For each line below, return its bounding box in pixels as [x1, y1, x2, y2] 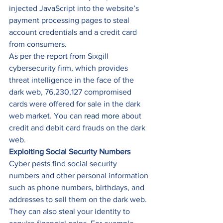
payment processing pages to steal [9, 16, 131, 25]
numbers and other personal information [9, 171, 150, 180]
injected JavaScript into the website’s [9, 4, 141, 13]
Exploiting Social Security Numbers [9, 147, 130, 156]
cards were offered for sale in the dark [9, 100, 142, 109]
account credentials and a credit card [9, 28, 139, 37]
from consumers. [9, 40, 69, 49]
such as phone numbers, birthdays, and [9, 183, 146, 192]
